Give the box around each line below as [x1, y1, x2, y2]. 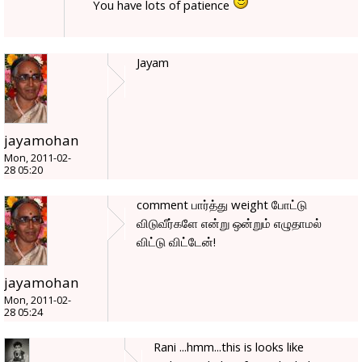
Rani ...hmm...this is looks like [154, 338, 304, 355]
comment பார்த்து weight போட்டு [137, 196, 307, 213]
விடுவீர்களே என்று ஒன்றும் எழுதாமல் [137, 214, 322, 231]
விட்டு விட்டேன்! [137, 233, 216, 250]
